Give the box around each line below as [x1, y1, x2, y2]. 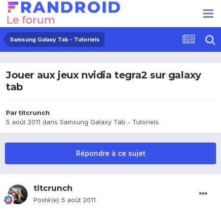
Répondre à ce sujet [75, 149, 146, 158]
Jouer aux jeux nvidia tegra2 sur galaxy [6, 69, 201, 81]
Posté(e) [34, 196, 61, 204]
